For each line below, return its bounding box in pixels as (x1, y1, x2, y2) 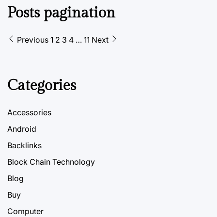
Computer (7, 206, 44, 216)
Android (7, 124, 36, 134)
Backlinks (7, 140, 42, 150)
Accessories (7, 107, 51, 117)
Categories (7, 77, 76, 94)
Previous (15, 35, 48, 45)
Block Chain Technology (7, 156, 95, 167)
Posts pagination (7, 4, 115, 22)
